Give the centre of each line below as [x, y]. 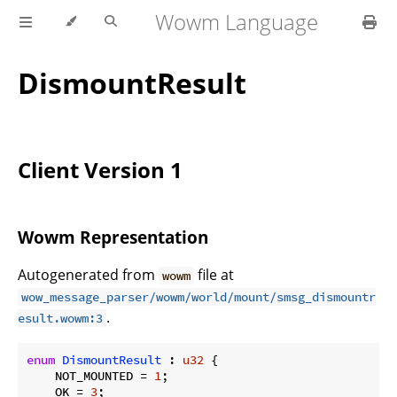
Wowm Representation [113, 237]
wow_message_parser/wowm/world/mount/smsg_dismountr [199, 296]
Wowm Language [237, 22]
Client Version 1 [100, 170]
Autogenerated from [88, 274]
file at [214, 274]
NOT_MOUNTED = [90, 375]
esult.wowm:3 [60, 318]
